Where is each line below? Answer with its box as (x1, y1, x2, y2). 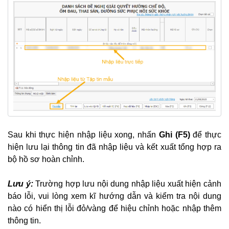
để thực (190, 130, 222, 139)
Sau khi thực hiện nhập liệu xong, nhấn (8, 130, 156, 139)
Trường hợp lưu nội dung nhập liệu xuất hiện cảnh (35, 179, 222, 188)
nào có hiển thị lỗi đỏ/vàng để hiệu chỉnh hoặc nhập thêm (8, 203, 221, 213)
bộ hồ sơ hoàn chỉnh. (8, 154, 84, 164)
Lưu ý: (8, 179, 36, 188)
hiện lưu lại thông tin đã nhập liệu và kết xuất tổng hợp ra (8, 142, 221, 151)
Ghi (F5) (156, 130, 190, 139)
